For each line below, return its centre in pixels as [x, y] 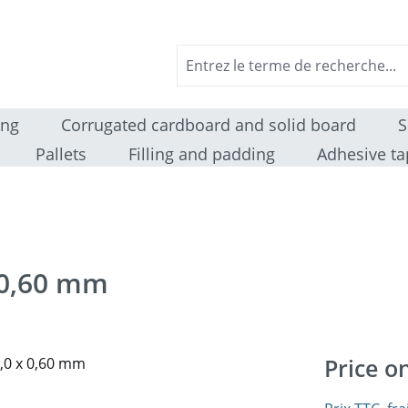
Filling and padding [201, 153]
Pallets [61, 153]
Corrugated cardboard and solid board [209, 124]
